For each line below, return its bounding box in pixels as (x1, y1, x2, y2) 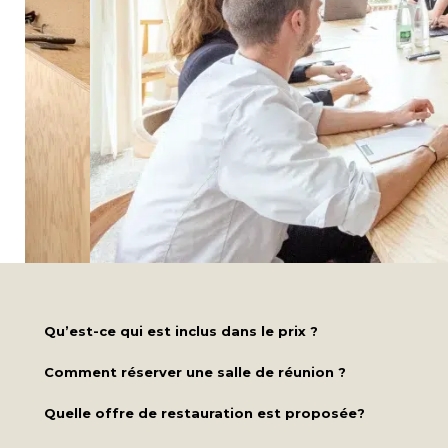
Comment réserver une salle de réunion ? (44, 363, 346, 380)
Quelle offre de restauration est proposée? (44, 404, 365, 421)
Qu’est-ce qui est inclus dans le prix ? (44, 322, 318, 339)
